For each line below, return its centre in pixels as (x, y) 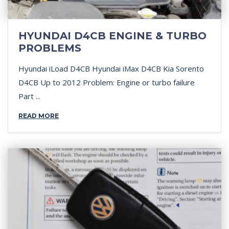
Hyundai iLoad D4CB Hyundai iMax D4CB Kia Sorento (111, 68)
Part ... (29, 96)
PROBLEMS (50, 48)
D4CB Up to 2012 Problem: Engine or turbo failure (107, 82)
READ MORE (39, 116)
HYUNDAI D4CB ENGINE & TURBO (112, 36)
